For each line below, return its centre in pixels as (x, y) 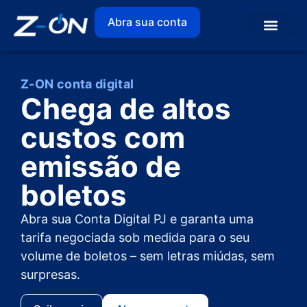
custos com (103, 138)
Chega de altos (126, 109)
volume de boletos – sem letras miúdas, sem (148, 256)
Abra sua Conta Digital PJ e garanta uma (137, 219)
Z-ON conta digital (77, 84)
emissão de (101, 167)
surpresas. (50, 275)
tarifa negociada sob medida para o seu (135, 238)
